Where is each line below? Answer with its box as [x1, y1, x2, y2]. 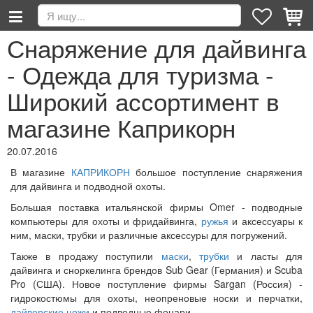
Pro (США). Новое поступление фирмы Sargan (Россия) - [10, 277, 303, 291]
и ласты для [228, 249, 303, 263]
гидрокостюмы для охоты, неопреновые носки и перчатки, [10, 291, 303, 305]
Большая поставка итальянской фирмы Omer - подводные [10, 200, 303, 214]
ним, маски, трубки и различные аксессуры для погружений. [10, 228, 290, 242]
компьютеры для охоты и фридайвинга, [10, 214, 201, 228]
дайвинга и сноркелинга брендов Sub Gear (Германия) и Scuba [10, 263, 303, 277]
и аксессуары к [228, 214, 303, 228]
